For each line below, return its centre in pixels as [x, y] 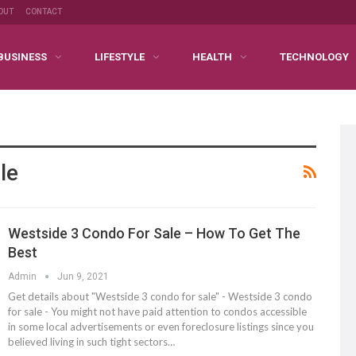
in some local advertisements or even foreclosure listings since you [161, 326]
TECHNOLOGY [314, 57]
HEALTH [212, 57]
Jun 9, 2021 [83, 276]
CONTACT [44, 12]
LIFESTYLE [120, 57]
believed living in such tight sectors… [91, 341]
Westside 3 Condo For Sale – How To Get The [154, 233]
